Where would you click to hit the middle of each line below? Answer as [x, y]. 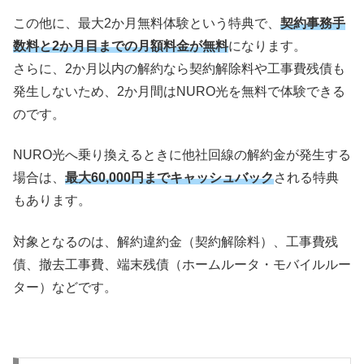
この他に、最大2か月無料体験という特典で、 [147, 23]
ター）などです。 [65, 287]
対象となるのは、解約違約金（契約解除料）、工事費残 [175, 241]
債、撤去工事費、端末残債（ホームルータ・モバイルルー [182, 264]
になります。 [267, 45]
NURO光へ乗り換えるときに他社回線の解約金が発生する [182, 155]
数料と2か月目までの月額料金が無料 [121, 45]
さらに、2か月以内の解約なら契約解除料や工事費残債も [179, 68]
